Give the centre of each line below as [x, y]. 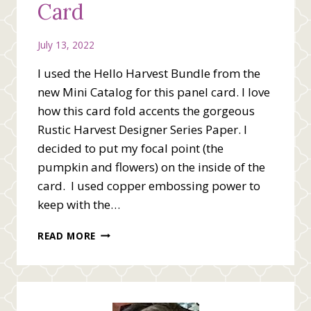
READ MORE [67, 235]
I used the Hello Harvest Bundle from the [149, 73]
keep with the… [79, 204]
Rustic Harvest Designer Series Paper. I [142, 129]
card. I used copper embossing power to [149, 185]
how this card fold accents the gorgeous [146, 110]
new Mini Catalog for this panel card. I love [154, 92]
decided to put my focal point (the [131, 148]
